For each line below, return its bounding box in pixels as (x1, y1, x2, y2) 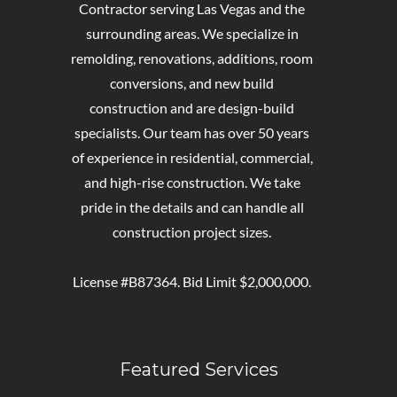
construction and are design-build (90, 98, 294, 116)
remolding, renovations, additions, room (71, 49, 313, 66)
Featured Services (119, 358, 278, 380)
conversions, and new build (110, 74, 274, 91)
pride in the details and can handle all (80, 198, 304, 215)
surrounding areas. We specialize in (85, 24, 299, 42)
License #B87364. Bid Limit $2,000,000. (73, 272, 311, 290)
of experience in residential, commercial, (71, 148, 313, 166)
